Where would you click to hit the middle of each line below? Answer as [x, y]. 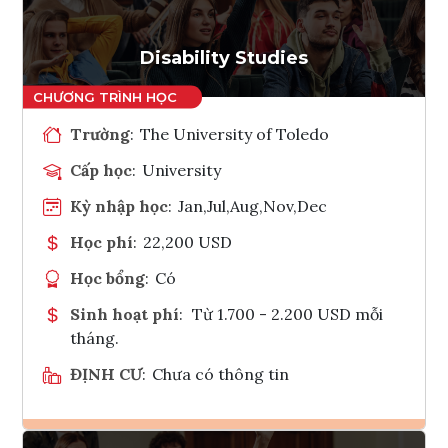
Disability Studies [224, 57]
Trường [100, 133]
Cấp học [101, 169]
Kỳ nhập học [119, 205]
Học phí [101, 241]
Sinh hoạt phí [124, 313]
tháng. [94, 337]
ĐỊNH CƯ [106, 373]
